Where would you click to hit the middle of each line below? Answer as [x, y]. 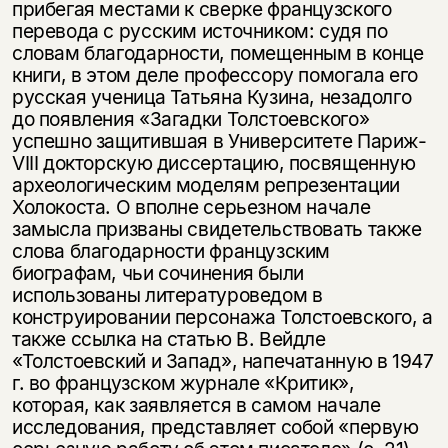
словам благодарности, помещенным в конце [217, 52]
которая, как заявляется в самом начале [196, 404]
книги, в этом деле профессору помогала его [214, 74]
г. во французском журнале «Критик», [183, 382]
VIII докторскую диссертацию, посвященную [213, 162]
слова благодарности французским [171, 250]
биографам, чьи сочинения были [157, 272]
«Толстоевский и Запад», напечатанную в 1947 [222, 360]
